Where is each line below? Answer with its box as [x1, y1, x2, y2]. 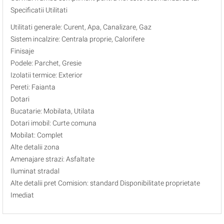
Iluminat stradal [10, 167, 59, 175]
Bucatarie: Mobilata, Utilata [10, 107, 94, 115]
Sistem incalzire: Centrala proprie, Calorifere [10, 35, 144, 43]
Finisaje [10, 47, 34, 55]
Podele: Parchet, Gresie [10, 59, 81, 67]
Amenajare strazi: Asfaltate [10, 155, 94, 163]
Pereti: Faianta [10, 83, 55, 91]
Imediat [10, 191, 34, 199]
